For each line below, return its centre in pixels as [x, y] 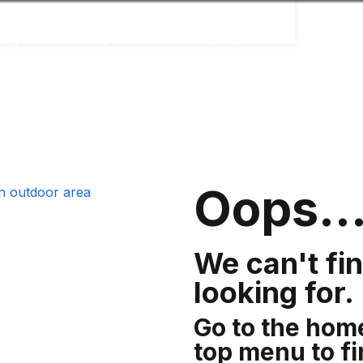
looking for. [274, 293]
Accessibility [68, 38]
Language [215, 38]
